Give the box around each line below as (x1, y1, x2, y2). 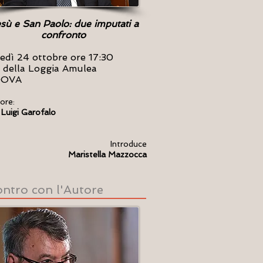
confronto (41, 29, 86, 41)
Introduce (110, 139, 147, 149)
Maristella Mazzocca (68, 150, 147, 159)
